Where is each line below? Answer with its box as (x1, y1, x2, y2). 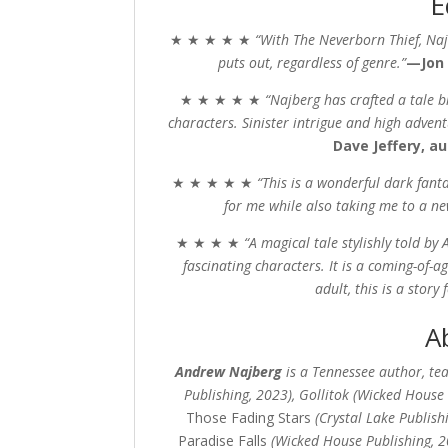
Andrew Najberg (174, 362, 282, 381)
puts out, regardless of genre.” (218, 53, 407, 72)
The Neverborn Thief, (288, 30, 426, 49)
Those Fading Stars (185, 408, 311, 427)
